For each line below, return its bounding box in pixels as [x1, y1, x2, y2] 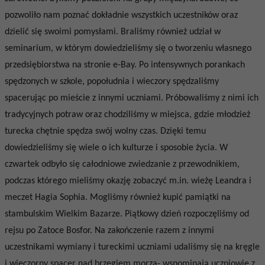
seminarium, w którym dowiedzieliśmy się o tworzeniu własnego [4, 44, 251, 53]
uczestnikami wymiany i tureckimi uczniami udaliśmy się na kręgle [4, 243, 260, 252]
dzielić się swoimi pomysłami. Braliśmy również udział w [4, 27, 221, 37]
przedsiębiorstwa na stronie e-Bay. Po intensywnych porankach [4, 60, 245, 70]
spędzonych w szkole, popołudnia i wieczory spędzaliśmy [4, 77, 219, 86]
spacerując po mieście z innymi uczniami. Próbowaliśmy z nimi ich [4, 93, 258, 103]
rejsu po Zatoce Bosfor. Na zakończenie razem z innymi [4, 226, 214, 235]
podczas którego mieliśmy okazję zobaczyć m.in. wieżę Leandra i [4, 176, 251, 186]
